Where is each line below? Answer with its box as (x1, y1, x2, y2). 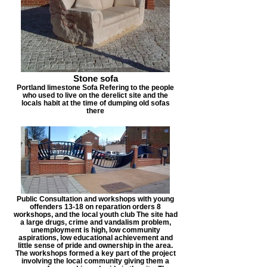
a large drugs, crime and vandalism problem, (20, 218, 171, 226)
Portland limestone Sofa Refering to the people (17, 83, 174, 91)
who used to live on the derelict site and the (23, 91, 168, 99)
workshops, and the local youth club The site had (13, 210, 178, 218)
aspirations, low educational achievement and (18, 234, 173, 241)
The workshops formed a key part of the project (15, 249, 176, 257)
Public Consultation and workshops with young (17, 195, 174, 203)
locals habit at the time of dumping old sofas (21, 99, 170, 107)
